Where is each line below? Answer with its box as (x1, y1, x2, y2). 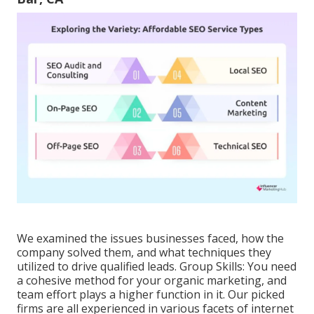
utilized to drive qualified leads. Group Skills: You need (17, 259, 296, 275)
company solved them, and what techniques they (17, 245, 271, 261)
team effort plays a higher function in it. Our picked (17, 287, 285, 303)
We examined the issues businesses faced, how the (17, 231, 284, 247)
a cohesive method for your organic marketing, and (17, 273, 287, 289)
